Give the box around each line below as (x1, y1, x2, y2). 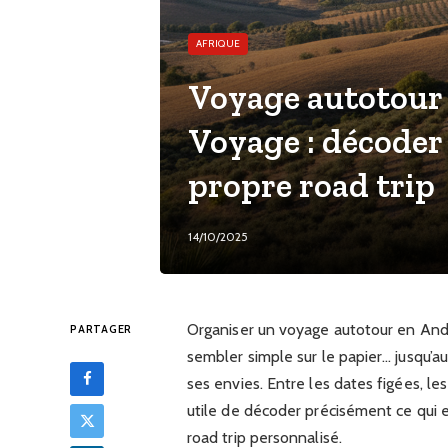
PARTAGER (70, 321, 133, 336)
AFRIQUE (196, 36, 241, 50)
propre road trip (188, 164, 436, 206)
